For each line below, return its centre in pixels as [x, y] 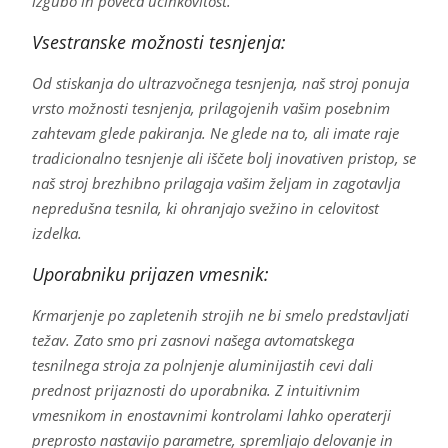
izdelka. [56, 233]
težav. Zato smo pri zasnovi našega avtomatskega [192, 340]
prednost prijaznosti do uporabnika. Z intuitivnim [195, 390]
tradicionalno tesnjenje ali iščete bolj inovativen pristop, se [223, 158]
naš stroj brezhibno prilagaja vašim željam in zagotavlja [215, 183]
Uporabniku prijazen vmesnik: [150, 274]
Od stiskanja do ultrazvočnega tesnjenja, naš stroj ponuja [220, 83]
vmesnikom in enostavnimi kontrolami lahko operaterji [211, 415]
